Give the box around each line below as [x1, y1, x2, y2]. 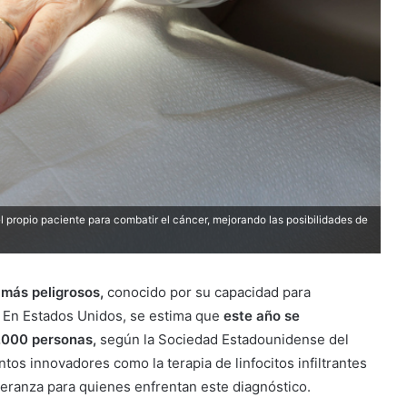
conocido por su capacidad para [104, 283, 311, 301]
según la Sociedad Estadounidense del [96, 330, 349, 348]
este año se [223, 306, 300, 324]
